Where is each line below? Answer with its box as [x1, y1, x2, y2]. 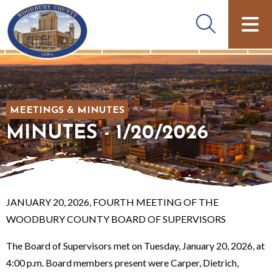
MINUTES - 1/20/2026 [6, 123, 208, 143]
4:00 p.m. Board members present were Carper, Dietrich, [6, 256, 239, 268]
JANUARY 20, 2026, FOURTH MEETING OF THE [6, 195, 219, 208]
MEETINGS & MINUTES [10, 105, 124, 115]
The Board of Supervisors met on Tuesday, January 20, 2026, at [6, 239, 265, 251]
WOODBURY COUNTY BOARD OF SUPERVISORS [6, 212, 229, 225]
